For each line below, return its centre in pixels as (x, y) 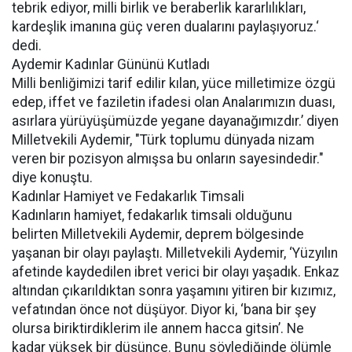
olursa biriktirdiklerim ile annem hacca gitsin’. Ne (158, 328)
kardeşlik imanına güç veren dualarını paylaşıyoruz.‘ (165, 27)
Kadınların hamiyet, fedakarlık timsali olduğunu (152, 215)
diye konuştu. (52, 178)
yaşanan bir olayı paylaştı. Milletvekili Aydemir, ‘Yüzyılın (175, 253)
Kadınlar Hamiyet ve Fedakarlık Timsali (128, 196)
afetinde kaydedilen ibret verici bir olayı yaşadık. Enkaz (176, 272)
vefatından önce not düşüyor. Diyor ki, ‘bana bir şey (164, 310)
